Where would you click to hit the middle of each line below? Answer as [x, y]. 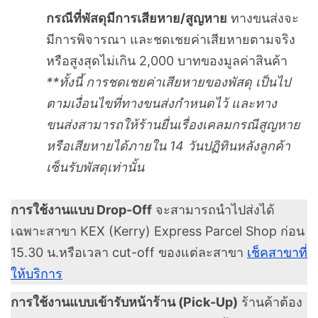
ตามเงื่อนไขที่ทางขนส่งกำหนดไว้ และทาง [161, 103]
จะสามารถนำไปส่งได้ [213, 209]
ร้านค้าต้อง [270, 302]
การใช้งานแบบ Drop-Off [81, 209]
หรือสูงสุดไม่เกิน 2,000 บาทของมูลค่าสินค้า [167, 60]
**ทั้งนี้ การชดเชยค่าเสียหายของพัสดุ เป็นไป [168, 82]
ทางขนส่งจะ [263, 18]
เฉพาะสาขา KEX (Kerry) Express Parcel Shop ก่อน [158, 231]
